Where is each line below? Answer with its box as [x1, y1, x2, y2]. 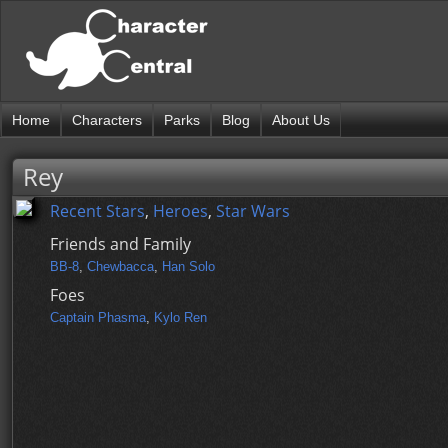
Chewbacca [87, 259, 154, 274]
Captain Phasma [50, 310, 146, 325]
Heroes [153, 200, 208, 222]
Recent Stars [50, 200, 145, 222]
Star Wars [216, 200, 290, 222]
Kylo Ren [154, 310, 207, 325]
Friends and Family [50, 233, 191, 255]
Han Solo [162, 259, 215, 274]
